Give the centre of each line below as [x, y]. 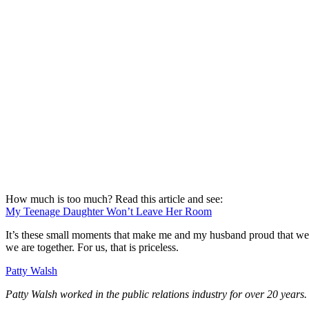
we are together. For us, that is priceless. [92, 247]
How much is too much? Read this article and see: [114, 199]
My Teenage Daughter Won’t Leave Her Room [109, 211]
